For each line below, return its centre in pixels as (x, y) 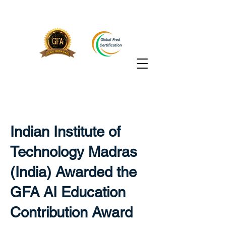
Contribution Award (71, 212)
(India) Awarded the (73, 172)
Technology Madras (74, 152)
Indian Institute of (65, 132)
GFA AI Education (68, 192)
